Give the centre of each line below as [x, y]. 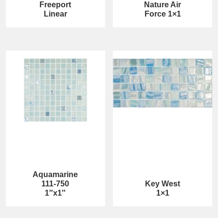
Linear [55, 14]
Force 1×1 [163, 14]
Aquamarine [55, 174]
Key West [163, 183]
